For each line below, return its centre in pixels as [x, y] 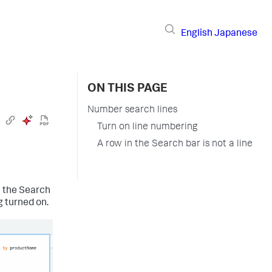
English [197, 34]
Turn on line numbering [147, 127]
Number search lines [132, 110]
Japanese [236, 34]
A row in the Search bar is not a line [175, 144]
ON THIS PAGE [127, 89]
